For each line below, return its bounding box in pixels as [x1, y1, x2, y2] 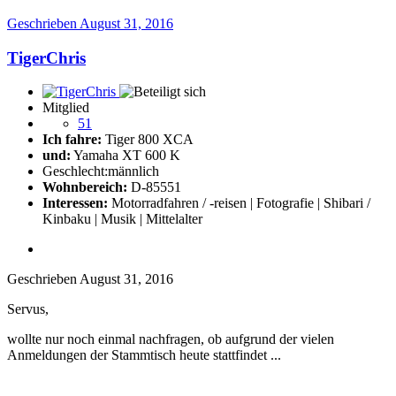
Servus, [7, 301, 49, 317]
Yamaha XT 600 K [71, 148, 180, 164]
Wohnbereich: [42, 179, 127, 195]
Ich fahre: [42, 132, 102, 148]
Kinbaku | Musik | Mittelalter [42, 211, 202, 227]
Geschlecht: [42, 164, 108, 179]
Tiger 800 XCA [102, 132, 194, 148]
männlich [108, 164, 159, 179]
